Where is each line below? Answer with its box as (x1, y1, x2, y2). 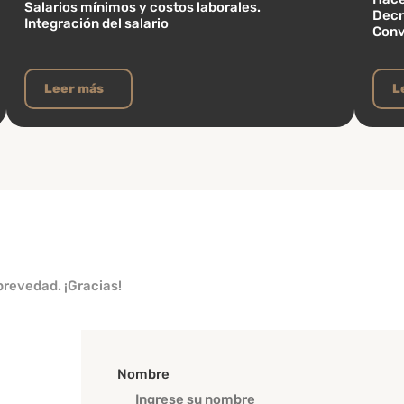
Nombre (116, 366, 170, 382)
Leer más (44, 81, 105, 96)
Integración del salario (24, 15, 170, 32)
